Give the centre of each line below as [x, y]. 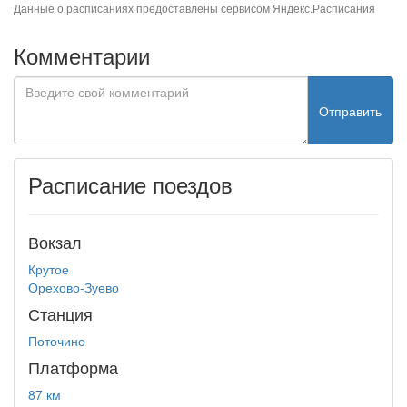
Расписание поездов [130, 184]
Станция [60, 313]
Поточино [57, 341]
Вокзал [55, 242]
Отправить [350, 110]
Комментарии [82, 55]
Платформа [73, 367]
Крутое [49, 269]
